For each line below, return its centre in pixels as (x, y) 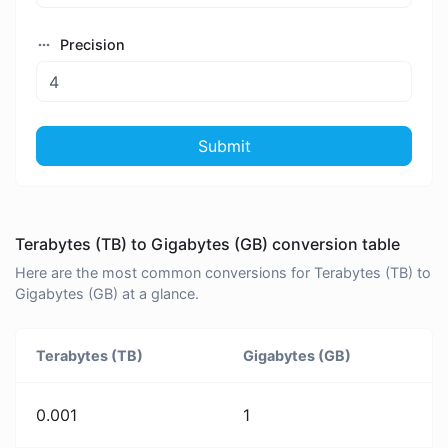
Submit (224, 145)
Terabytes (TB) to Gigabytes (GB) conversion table (207, 244)
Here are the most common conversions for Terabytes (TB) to (223, 273)
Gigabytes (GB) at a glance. (107, 294)
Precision (90, 45)
